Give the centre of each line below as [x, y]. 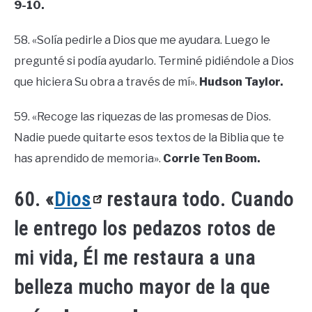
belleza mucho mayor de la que [142, 288]
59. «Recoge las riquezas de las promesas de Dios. [142, 117]
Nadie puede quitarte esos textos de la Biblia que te [149, 138]
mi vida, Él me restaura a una [135, 258]
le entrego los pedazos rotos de [145, 229]
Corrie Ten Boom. [212, 159]
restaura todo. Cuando [198, 200]
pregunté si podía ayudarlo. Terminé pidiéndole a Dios [154, 61]
